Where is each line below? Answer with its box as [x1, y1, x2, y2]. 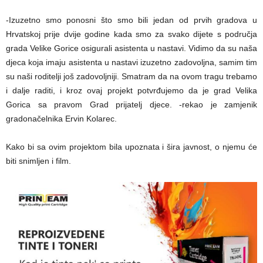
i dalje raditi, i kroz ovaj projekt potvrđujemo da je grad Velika [6, 85, 257, 95]
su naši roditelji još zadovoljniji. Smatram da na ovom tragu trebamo [6, 71, 257, 81]
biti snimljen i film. [6, 156, 71, 166]
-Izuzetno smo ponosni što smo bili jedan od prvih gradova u [6, 15, 257, 25]
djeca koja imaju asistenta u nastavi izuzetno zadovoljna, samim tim [6, 57, 257, 67]
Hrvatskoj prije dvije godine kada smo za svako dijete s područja [6, 29, 257, 39]
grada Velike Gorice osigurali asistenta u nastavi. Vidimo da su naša [6, 43, 257, 53]
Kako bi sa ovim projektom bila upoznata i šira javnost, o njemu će [6, 141, 257, 151]
